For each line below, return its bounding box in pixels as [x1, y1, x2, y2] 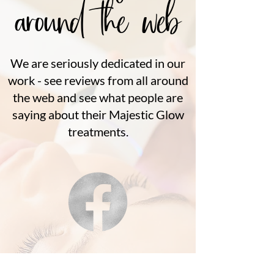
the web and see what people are [13, 90, 183, 105]
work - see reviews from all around [7, 73, 188, 87]
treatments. [67, 124, 128, 139]
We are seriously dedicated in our [10, 56, 185, 70]
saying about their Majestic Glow [12, 107, 184, 122]
